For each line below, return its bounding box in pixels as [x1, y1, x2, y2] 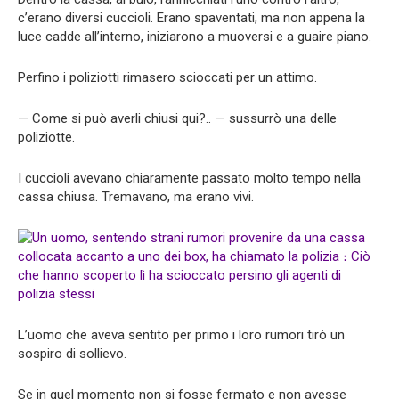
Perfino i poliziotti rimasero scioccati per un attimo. [18, 69, 317, 85]
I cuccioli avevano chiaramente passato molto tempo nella [18, 170, 361, 186]
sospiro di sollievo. [18, 346, 126, 362]
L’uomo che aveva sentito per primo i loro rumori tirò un [18, 327, 345, 343]
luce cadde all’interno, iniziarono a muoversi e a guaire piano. [18, 28, 371, 45]
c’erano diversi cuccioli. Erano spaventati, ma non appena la [18, 10, 365, 26]
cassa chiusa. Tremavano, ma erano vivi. [18, 189, 254, 205]
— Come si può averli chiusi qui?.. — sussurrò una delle [18, 110, 337, 126]
